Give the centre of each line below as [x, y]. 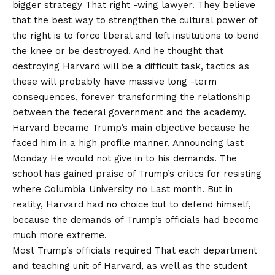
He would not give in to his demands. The [142, 158]
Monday [30, 158]
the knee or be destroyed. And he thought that [118, 51]
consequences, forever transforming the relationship [132, 97]
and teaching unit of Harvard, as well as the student [130, 265]
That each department [204, 250]
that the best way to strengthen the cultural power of [135, 20]
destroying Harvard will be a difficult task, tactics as [131, 66]
